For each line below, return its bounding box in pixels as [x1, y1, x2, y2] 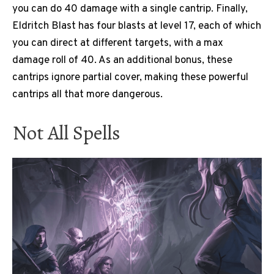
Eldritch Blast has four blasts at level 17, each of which [12, 19, 261, 33]
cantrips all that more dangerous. [12, 87, 163, 102]
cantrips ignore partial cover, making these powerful [12, 70, 248, 84]
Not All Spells [12, 118, 120, 146]
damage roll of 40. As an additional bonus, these [12, 53, 232, 67]
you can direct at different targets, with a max [12, 36, 223, 50]
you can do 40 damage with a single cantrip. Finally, [12, 2, 248, 16]
